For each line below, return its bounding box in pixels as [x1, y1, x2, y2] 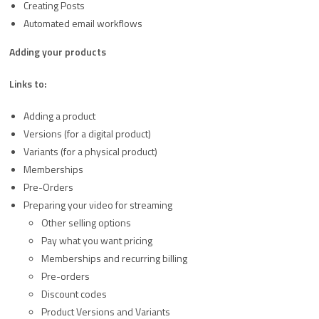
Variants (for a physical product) [23, 144, 157, 159]
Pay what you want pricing [41, 233, 152, 248]
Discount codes [41, 286, 107, 301]
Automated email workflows [23, 16, 142, 31]
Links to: [9, 76, 46, 91]
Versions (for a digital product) [23, 126, 151, 141]
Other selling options [41, 215, 131, 230]
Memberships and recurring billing [41, 251, 187, 266]
